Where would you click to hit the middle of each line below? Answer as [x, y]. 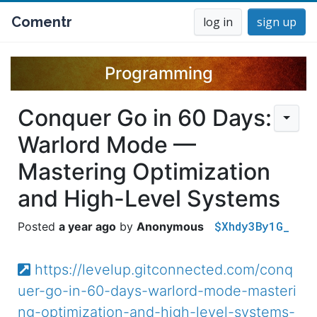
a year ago [87, 226]
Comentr [42, 22]
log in [218, 22]
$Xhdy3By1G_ [252, 226]
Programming [158, 73]
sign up [277, 22]
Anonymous [170, 226]
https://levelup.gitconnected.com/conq [163, 270]
